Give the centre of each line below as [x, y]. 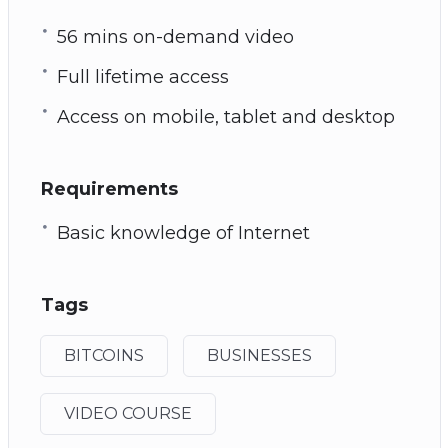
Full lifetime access [142, 76]
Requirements [109, 188]
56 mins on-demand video [175, 36]
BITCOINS [103, 355]
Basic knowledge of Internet [183, 232]
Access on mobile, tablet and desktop [225, 116]
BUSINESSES [259, 355]
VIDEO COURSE [127, 413]
